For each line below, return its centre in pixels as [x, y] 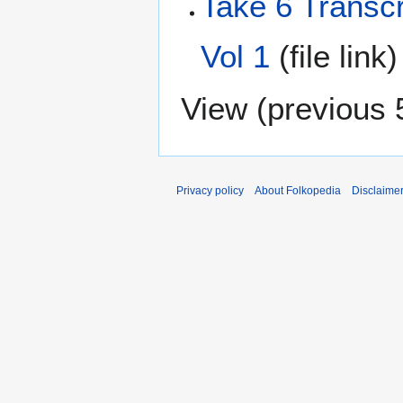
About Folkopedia [298, 190]
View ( [224, 108]
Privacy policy [210, 190]
